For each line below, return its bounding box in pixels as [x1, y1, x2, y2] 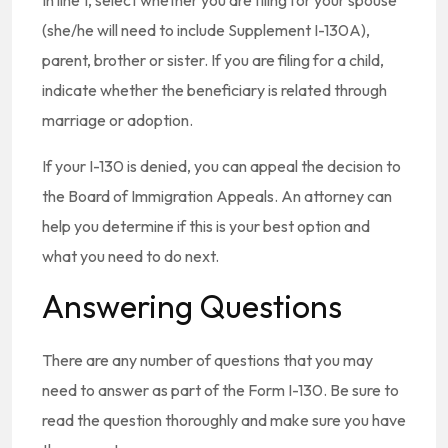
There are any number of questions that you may [42, 350, 373, 370]
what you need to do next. [42, 246, 219, 266]
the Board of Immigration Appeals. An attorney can [42, 186, 392, 206]
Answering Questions [42, 286, 342, 326]
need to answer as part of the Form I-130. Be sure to [42, 380, 399, 400]
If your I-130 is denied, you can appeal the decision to [42, 156, 401, 176]
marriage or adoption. [42, 110, 193, 130]
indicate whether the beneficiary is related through [42, 80, 387, 100]
